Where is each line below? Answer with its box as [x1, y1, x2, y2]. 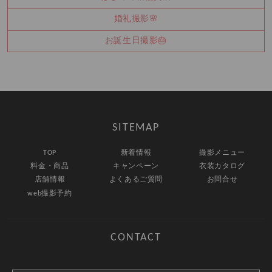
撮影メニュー [199, 149, 245, 157]
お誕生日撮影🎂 [104, 36, 168, 46]
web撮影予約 [27, 189, 72, 197]
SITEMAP [112, 122, 160, 134]
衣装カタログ [199, 163, 245, 171]
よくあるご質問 [109, 176, 163, 184]
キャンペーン [113, 163, 159, 171]
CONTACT [110, 232, 161, 244]
